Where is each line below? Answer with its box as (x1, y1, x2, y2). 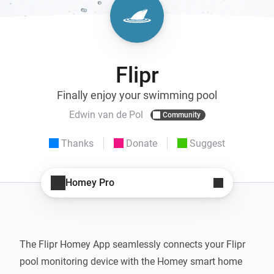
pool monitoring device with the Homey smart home (20, 255, 242, 267)
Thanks (61, 137, 94, 149)
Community (162, 110, 201, 119)
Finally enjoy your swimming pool (57, 88, 217, 102)
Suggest (190, 137, 225, 149)
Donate (126, 137, 157, 149)
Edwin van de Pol (68, 109, 143, 121)
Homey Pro (65, 177, 114, 189)
